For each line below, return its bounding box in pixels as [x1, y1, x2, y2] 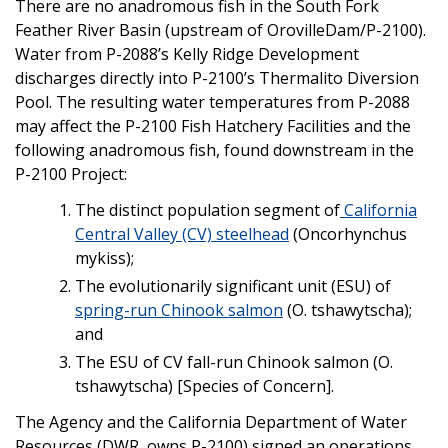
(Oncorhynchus [289, 222, 407, 245]
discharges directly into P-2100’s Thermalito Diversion [15, 66, 419, 89]
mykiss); [75, 246, 134, 269]
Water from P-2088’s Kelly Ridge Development [15, 42, 359, 65]
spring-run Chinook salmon [75, 298, 283, 321]
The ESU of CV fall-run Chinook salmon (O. [75, 350, 393, 373]
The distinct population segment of [75, 198, 340, 221]
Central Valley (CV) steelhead [75, 222, 289, 245]
